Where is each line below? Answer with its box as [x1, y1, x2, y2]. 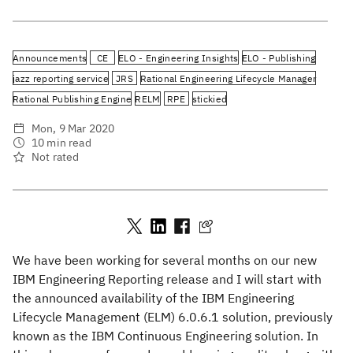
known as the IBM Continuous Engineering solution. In [13, 328, 318, 344]
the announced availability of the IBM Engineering [13, 290, 294, 306]
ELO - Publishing [241, 51, 316, 64]
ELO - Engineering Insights [118, 51, 239, 64]
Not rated [32, 150, 80, 164]
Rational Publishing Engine [13, 92, 132, 105]
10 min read [32, 136, 91, 150]
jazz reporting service [13, 72, 110, 84]
